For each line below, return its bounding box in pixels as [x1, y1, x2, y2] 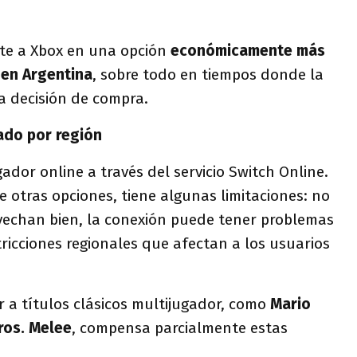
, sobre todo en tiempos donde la [92, 65, 324, 84]
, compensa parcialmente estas [72, 318, 288, 337]
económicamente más [171, 41, 325, 60]
